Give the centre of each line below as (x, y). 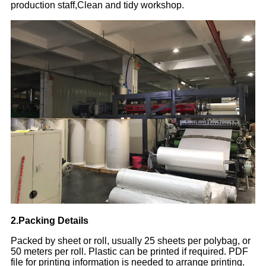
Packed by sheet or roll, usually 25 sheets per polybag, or (131, 241)
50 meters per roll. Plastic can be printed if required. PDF (129, 252)
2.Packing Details (50, 221)
